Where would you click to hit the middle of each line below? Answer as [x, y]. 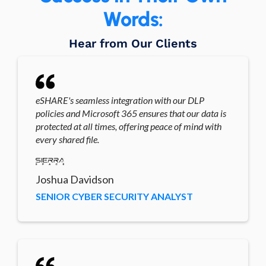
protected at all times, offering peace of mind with [129, 126]
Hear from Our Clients [133, 43]
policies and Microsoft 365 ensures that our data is [131, 113]
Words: [133, 19]
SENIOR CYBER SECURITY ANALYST [114, 197]
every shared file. [67, 139]
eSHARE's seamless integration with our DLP [120, 100]
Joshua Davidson [75, 180]
